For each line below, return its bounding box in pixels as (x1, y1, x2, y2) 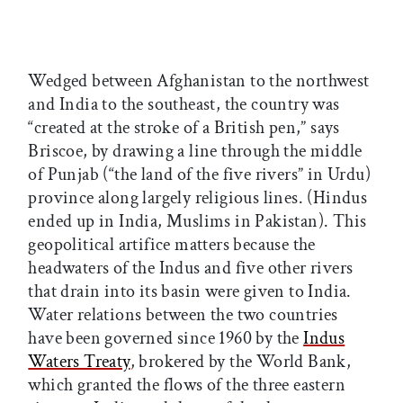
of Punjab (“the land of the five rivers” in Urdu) (28, 162, 371, 186)
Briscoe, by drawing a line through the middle (28, 139, 363, 163)
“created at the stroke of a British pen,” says (28, 115, 340, 139)
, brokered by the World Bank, (130, 349, 352, 373)
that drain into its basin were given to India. (28, 279, 352, 303)
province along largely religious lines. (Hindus (28, 185, 368, 210)
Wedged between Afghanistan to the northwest (28, 68, 370, 93)
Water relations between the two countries (28, 302, 338, 327)
